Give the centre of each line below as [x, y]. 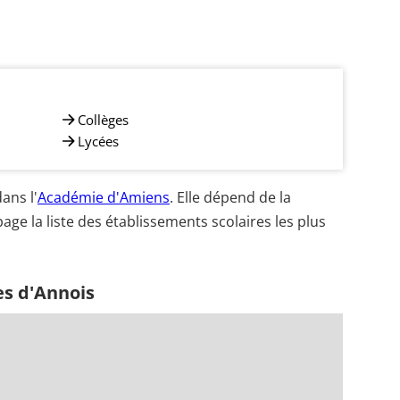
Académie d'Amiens [104, 197]
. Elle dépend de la [230, 197]
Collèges [103, 119]
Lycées [98, 141]
